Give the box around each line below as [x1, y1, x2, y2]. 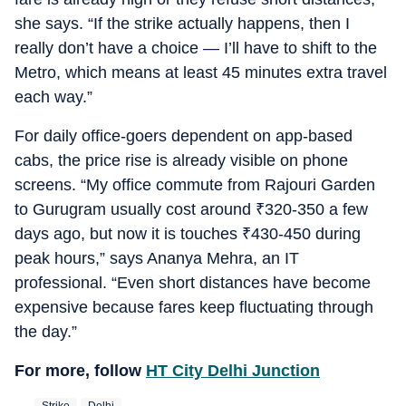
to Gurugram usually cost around [14, 200, 256, 218]
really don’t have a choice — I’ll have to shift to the [14, 39, 377, 57]
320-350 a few [265, 200, 368, 218]
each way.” [14, 88, 92, 106]
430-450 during [251, 225, 361, 243]
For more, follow [14, 362, 146, 380]
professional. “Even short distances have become [14, 274, 371, 292]
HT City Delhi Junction [146, 362, 320, 380]
